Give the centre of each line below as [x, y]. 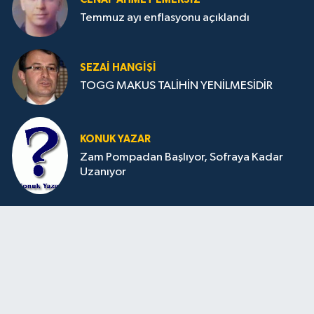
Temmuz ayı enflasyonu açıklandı [165, 18]
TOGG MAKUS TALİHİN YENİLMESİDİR [176, 86]
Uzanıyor [103, 172]
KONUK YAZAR [115, 139]
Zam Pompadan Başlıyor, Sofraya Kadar [182, 158]
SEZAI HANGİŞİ [118, 68]
